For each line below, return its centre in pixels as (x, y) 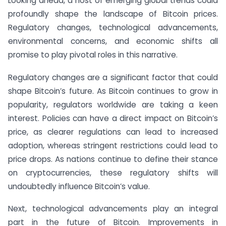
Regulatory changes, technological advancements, (113, 27)
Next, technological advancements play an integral (113, 209)
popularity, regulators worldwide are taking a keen (113, 104)
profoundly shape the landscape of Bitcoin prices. (113, 14)
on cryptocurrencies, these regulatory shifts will (113, 173)
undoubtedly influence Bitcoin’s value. (79, 186)
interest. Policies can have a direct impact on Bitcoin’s (113, 118)
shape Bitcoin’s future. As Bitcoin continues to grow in (113, 91)
